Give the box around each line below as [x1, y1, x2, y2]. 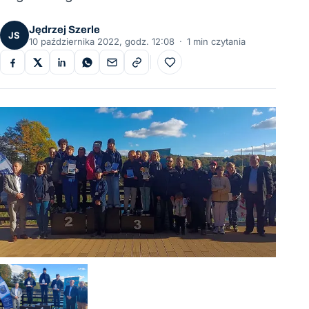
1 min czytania [187, 36, 246, 47]
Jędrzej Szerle [29, 24, 100, 35]
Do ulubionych [168, 61, 232, 72]
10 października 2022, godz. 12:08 [29, 36, 175, 47]
